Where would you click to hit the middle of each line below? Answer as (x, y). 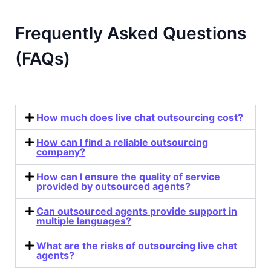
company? (61, 152)
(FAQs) (43, 59)
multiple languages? (84, 221)
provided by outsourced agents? (114, 186)
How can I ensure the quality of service (129, 177)
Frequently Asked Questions (131, 33)
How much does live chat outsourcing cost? (140, 117)
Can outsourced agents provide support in (137, 211)
